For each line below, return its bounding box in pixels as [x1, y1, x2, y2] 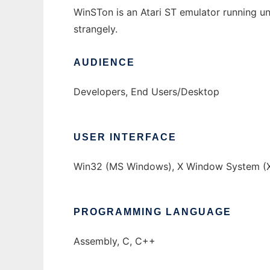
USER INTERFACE [74, 132, 177, 143]
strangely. [74, 23, 118, 36]
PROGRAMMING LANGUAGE [74, 207, 231, 218]
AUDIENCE [74, 57, 135, 68]
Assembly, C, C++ [74, 235, 155, 248]
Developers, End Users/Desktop [74, 86, 219, 98]
